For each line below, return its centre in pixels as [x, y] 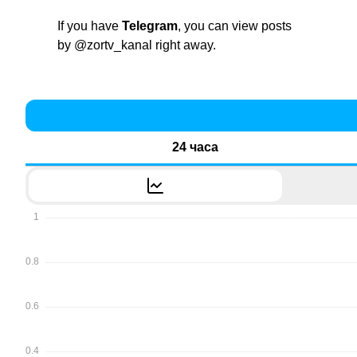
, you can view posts [235, 26]
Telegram [150, 26]
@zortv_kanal [113, 45]
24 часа [196, 147]
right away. [184, 45]
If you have [90, 26]
